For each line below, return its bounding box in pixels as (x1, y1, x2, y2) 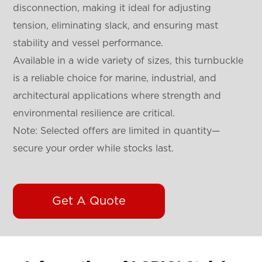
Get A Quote (52, 195, 126, 207)
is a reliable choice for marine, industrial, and (13, 73, 217, 83)
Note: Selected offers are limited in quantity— (13, 126, 220, 136)
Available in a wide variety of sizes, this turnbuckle (13, 56, 244, 65)
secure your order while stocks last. (13, 143, 174, 153)
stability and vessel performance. (13, 38, 164, 48)
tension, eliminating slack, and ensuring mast (13, 20, 219, 30)
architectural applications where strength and (13, 91, 222, 101)
